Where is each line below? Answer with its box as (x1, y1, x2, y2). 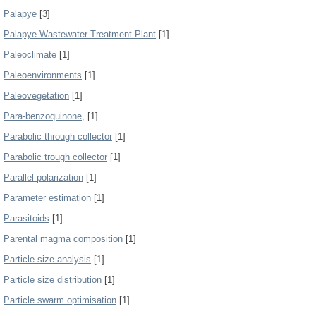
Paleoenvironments (4, 70, 82, 80)
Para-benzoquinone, (4, 111, 85, 121)
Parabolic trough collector (4, 152, 107, 162)
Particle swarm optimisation (4, 295, 116, 305)
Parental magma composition (4, 233, 123, 244)
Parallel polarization (4, 172, 83, 183)
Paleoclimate (4, 49, 56, 60)
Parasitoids (4, 213, 49, 224)
